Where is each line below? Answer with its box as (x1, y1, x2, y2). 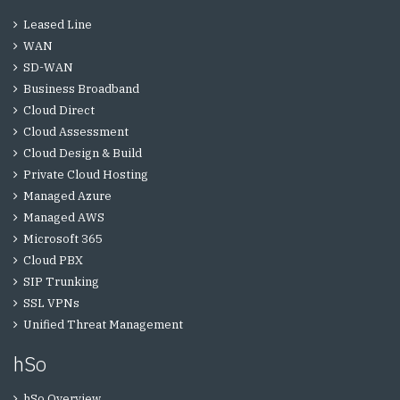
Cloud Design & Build (23, 146, 142, 161)
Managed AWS (23, 210, 104, 225)
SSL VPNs (23, 296, 79, 311)
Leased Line (23, 17, 92, 32)
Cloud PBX (23, 253, 83, 268)
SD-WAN (23, 60, 73, 75)
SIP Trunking (23, 274, 99, 289)
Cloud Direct (23, 103, 95, 118)
